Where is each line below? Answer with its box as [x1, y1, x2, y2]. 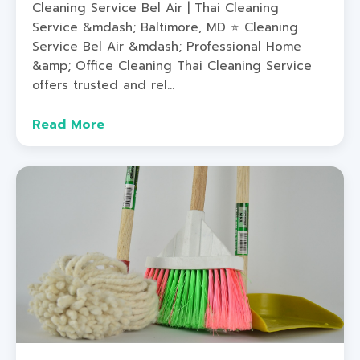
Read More [32, 115, 104, 135]
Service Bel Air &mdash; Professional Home [32, 37, 301, 56]
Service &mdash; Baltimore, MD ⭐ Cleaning [32, 18, 298, 37]
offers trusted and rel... [32, 76, 174, 95]
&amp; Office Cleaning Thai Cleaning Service [32, 56, 312, 76]
